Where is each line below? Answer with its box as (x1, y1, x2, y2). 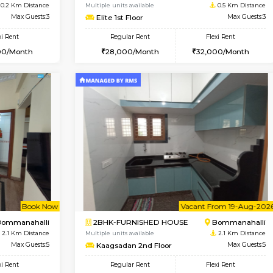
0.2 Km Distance (46, 50, 107, 58)
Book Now (86, 17, 129, 29)
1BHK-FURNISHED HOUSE (155, 35, 268, 47)
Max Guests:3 (60, 63, 107, 73)
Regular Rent (178, 87, 225, 96)
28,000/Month (172, 103, 236, 115)
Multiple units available (149, 50, 230, 58)
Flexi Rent (35, 87, 71, 96)
